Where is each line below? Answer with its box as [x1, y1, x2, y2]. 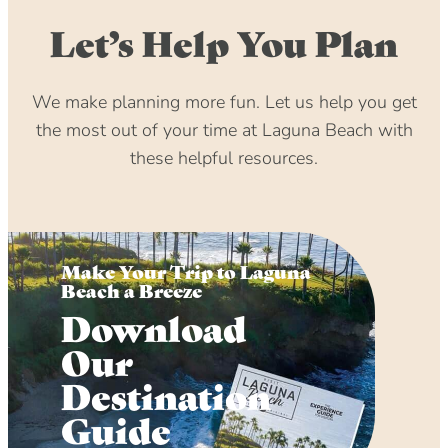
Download [61, 303, 247, 350]
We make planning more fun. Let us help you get [31, 90, 417, 114]
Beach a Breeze [61, 278, 203, 302]
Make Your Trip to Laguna [61, 259, 312, 283]
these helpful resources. [130, 146, 318, 170]
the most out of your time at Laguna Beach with [35, 118, 413, 142]
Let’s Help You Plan [50, 17, 398, 65]
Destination [61, 371, 272, 418]
